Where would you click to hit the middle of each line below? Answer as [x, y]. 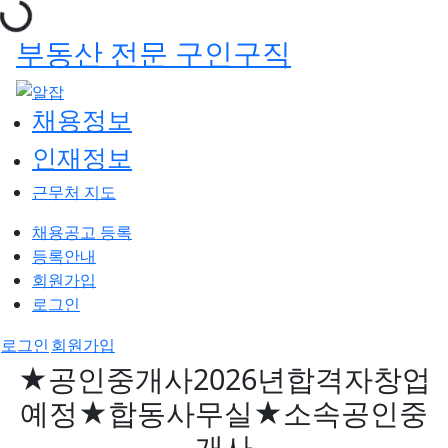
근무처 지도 [74, 191]
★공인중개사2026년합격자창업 [224, 378]
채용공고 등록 [82, 231]
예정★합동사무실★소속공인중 [224, 412]
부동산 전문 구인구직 [153, 52]
